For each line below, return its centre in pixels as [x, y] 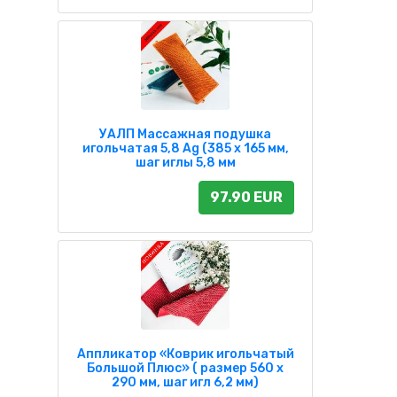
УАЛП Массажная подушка [185, 135]
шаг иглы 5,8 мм [185, 163]
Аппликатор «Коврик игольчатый [185, 354]
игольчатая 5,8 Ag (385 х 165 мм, [185, 149]
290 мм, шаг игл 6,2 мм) [185, 383]
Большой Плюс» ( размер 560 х [185, 369]
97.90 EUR [246, 198]
